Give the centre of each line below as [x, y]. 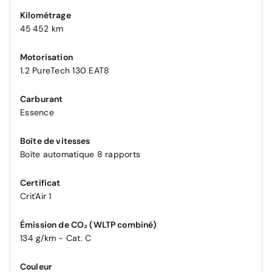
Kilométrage [46, 15]
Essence [37, 112]
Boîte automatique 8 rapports [80, 154]
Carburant [42, 99]
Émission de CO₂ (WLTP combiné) [89, 224]
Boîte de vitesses [55, 141]
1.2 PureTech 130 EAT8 [65, 70]
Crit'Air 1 [36, 196]
